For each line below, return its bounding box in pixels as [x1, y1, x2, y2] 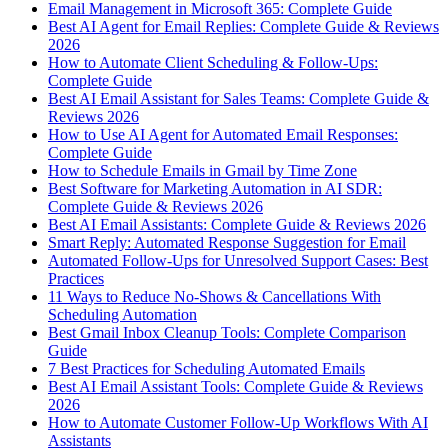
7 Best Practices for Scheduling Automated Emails [48, 360, 365, 378]
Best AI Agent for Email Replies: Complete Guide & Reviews [48, 18, 439, 36]
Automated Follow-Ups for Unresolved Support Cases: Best [48, 252, 428, 270]
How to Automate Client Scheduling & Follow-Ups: [48, 54, 378, 72]
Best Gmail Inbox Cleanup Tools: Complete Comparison [48, 324, 406, 342]
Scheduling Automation [48, 306, 197, 324]
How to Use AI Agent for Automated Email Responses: [48, 126, 398, 144]
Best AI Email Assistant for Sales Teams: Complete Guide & [48, 90, 429, 108]
